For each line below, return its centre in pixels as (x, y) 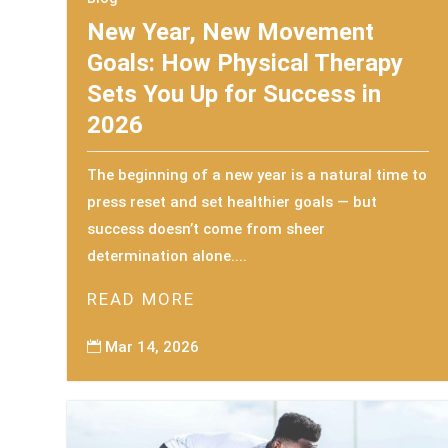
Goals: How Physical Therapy (245, 63)
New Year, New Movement (231, 32)
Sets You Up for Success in (234, 94)
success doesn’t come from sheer (206, 229)
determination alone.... (167, 256)
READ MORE (141, 299)
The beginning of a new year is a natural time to (257, 175)
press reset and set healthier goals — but (232, 202)
